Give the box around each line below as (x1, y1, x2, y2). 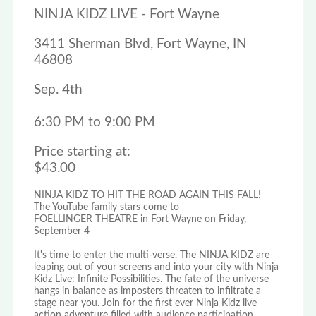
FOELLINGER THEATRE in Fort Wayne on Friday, (33, 214, 246, 225)
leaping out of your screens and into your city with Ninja (33, 262, 279, 273)
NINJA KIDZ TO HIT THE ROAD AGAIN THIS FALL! (33, 190, 261, 201)
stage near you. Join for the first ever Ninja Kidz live (33, 298, 257, 309)
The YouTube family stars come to (33, 202, 179, 213)
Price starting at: (33, 145, 130, 159)
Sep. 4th (33, 83, 83, 97)
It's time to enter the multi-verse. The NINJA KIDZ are (33, 250, 269, 261)
